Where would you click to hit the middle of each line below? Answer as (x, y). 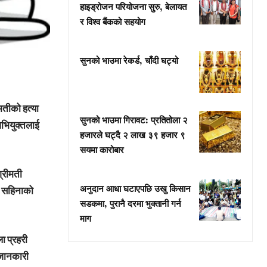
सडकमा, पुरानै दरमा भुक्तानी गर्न (131, 204)
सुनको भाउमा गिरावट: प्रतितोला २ (134, 120)
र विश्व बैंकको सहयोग (113, 22)
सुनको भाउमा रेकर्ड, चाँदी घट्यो (129, 61)
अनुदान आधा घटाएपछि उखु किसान (135, 189)
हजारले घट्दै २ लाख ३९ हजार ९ (133, 135)
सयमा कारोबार (102, 150)
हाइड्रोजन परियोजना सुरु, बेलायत (133, 7)
